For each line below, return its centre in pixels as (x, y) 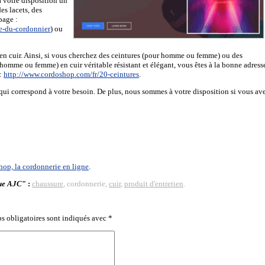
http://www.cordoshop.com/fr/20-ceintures (71, 74)
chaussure (48, 184)
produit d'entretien (154, 184)
